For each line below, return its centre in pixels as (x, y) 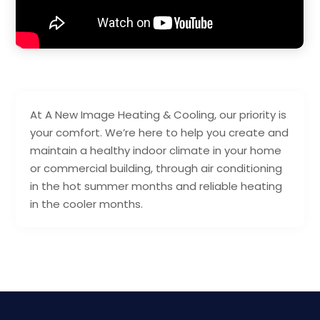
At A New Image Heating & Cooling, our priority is (159, 114)
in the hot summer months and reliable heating (156, 186)
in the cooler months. (87, 204)
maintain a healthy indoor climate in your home (156, 150)
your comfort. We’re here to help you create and (160, 132)
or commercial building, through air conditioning (156, 168)
